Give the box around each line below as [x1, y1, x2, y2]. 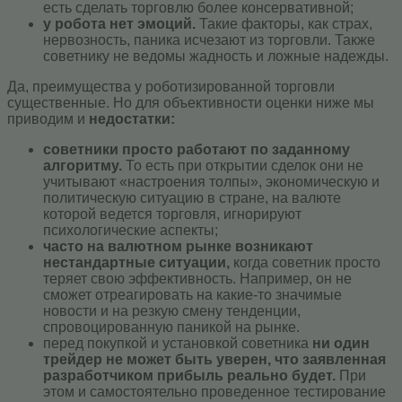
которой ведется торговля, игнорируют [43, 205, 301, 222]
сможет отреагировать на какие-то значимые [43, 286, 342, 302]
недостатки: [89, 110, 175, 127]
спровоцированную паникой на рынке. [43, 319, 300, 335]
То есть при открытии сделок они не [122, 157, 363, 173]
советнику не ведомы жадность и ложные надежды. [43, 48, 389, 64]
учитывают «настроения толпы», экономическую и [43, 173, 380, 189]
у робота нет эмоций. [43, 15, 196, 31]
